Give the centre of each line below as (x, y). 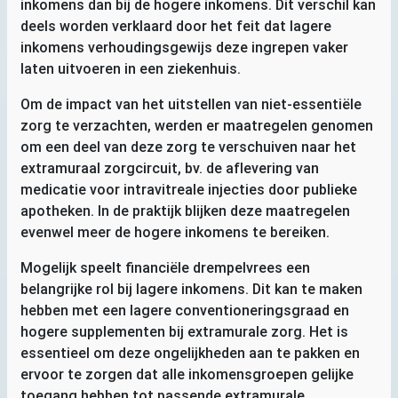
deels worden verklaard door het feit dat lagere (176, 26)
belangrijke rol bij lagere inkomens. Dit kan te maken (191, 289)
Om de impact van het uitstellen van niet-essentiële (191, 104)
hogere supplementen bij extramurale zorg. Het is (184, 331)
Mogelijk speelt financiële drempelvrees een (165, 267)
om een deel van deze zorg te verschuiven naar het (188, 147)
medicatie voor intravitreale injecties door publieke (189, 189)
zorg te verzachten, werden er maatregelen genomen (197, 125)
